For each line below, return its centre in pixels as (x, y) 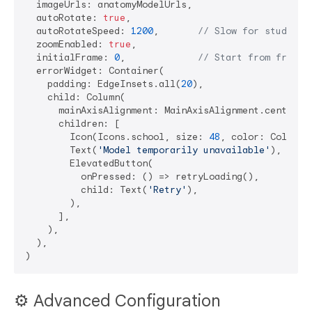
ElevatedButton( (89, 163)
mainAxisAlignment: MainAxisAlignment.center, (164, 110)
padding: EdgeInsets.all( (103, 84)
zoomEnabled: (67, 44)
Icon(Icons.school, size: (117, 136)
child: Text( (86, 189)
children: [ (72, 123)
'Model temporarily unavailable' (184, 150)
